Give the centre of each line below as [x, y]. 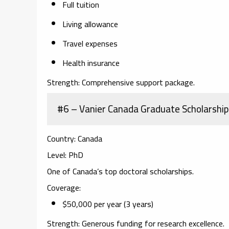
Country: [61, 138]
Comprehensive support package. [137, 82]
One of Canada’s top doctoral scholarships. [120, 171]
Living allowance [90, 24]
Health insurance [91, 63]
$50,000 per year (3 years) [108, 204]
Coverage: [64, 187]
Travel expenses [90, 43]
